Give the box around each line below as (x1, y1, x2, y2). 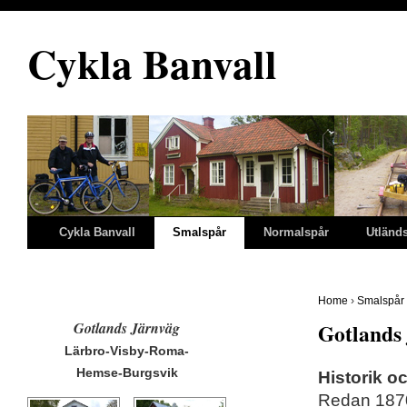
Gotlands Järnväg (74, 318, 181, 338)
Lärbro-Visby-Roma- (65, 343, 190, 358)
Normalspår (263, 225, 329, 239)
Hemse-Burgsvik (76, 365, 178, 380)
